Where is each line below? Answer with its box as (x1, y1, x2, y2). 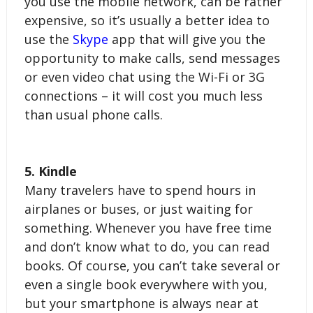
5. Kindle (24, 162, 77, 180)
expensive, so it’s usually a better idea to (24, 11, 270, 29)
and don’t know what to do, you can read (24, 238, 270, 255)
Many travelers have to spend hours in (24, 181, 256, 198)
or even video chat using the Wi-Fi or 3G (24, 68, 265, 85)
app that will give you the (108, 30, 265, 48)
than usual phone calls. (24, 105, 163, 123)
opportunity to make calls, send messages (24, 49, 280, 66)
